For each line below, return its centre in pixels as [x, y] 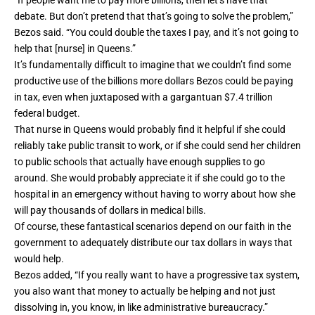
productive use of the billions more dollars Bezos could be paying [154, 81]
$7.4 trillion [249, 97]
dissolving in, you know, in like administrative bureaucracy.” [141, 308]
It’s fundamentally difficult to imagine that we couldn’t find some [153, 65]
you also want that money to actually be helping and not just [145, 291]
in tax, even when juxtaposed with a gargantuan [119, 97]
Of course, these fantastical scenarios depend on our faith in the [153, 227]
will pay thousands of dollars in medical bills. [110, 211]
